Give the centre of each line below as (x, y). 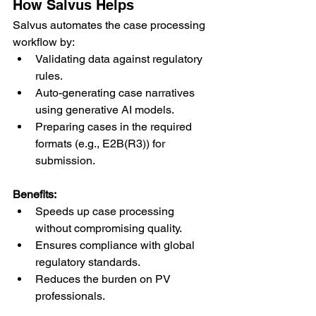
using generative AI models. (105, 109)
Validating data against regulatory (120, 59)
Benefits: (35, 194)
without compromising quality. (109, 228)
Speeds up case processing (106, 211)
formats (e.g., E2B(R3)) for (102, 143)
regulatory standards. (88, 262)
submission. (65, 160)
